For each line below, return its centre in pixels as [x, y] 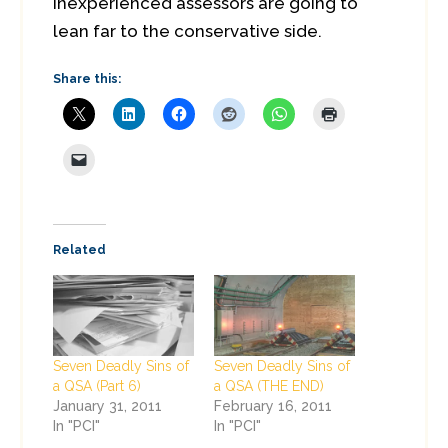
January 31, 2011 [107, 405]
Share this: [87, 79]
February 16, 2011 [273, 405]
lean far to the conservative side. [187, 31]
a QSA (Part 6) [97, 385]
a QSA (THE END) [269, 385]
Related [79, 250]
